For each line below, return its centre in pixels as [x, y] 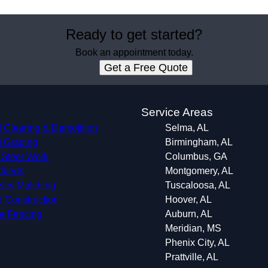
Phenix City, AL [197, 243]
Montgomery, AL [199, 171]
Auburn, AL [189, 214]
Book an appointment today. [134, 52]
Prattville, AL [192, 257]
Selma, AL [187, 128]
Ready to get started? [134, 34]
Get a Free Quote [146, 68]
